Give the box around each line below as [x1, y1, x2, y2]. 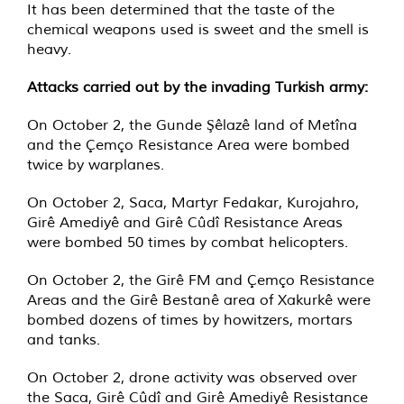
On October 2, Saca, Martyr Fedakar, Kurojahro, [27, 193, 359, 212]
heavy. [27, 40, 71, 59]
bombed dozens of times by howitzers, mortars [27, 310, 353, 329]
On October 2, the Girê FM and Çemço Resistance [27, 271, 374, 289]
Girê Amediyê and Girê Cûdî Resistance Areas [27, 213, 343, 232]
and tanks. [27, 330, 100, 349]
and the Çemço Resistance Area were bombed [27, 135, 350, 154]
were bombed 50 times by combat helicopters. [27, 233, 348, 252]
